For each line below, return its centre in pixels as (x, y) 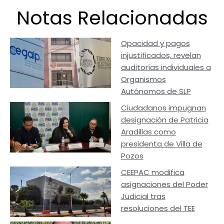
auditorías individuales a (166, 67)
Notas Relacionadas (112, 18)
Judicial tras (143, 196)
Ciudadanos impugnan (163, 108)
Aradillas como (148, 132)
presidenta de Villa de (161, 144)
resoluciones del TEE (158, 208)
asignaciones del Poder (164, 184)
